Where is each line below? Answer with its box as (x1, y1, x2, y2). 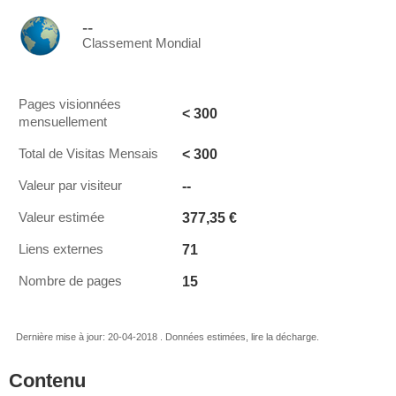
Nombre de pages (19, 274, 122, 288)
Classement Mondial (82, 36, 201, 50)
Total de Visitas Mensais (19, 147, 158, 161)
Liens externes (19, 242, 103, 256)
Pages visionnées (19, 97, 121, 111)
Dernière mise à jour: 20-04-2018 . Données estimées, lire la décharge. (16, 331, 319, 342)
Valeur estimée (19, 210, 104, 225)
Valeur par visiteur (19, 179, 122, 193)
